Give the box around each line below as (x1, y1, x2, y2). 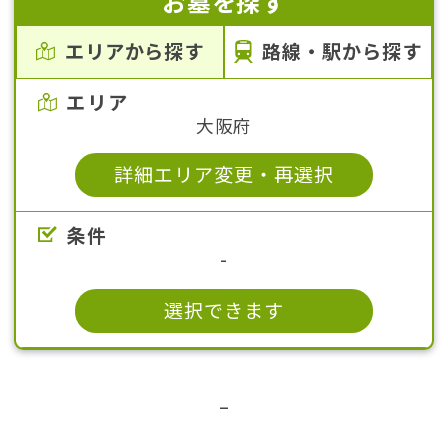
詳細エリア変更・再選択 (114, 160, 334, 189)
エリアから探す (64, 37, 205, 66)
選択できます (164, 296, 284, 325)
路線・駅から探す (262, 37, 422, 66)
